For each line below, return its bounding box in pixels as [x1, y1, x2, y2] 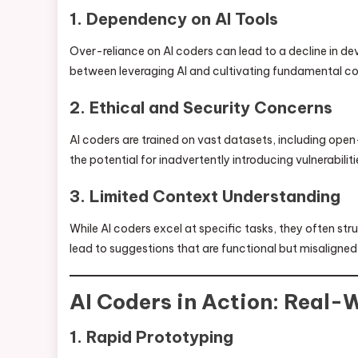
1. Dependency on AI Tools [70, 9, 278, 29]
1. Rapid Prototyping [70, 327, 233, 347]
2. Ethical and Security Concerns [70, 97, 332, 117]
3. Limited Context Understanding [70, 186, 340, 206]
